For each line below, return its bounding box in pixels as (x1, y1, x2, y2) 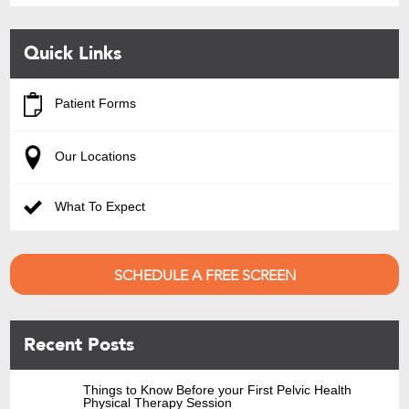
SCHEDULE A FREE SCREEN (113, 265, 296, 286)
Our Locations (51, 149, 137, 164)
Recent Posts (24, 331, 135, 357)
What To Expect (51, 198, 146, 214)
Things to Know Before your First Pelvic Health (83, 382, 352, 397)
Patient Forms (51, 96, 137, 111)
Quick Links (24, 41, 122, 67)
